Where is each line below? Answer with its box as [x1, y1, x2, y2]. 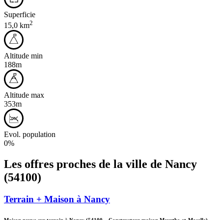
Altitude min [4, 52, 43, 60]
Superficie [4, 10, 35, 19]
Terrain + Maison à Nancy [4, 194, 110, 205]
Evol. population [4, 130, 55, 139]
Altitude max [4, 91, 44, 100]
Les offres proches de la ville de [4, 158, 165, 171]
